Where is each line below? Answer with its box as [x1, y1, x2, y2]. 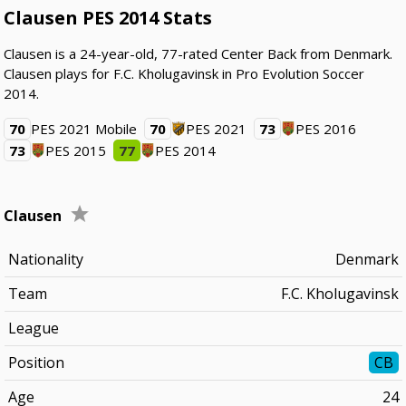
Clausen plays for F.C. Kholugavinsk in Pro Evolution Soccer [4, 64, 365, 82]
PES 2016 [295, 120, 357, 138]
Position [7, 353, 64, 372]
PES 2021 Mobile [31, 120, 138, 138]
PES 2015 [45, 141, 107, 159]
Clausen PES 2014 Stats [4, 5, 213, 30]
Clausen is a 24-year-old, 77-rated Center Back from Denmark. [4, 44, 393, 63]
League [7, 318, 59, 338]
